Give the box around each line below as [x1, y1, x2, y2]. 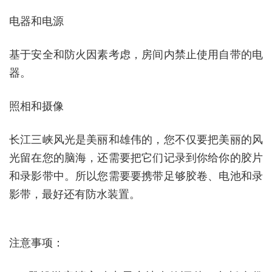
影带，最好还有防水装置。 [9, 188, 140, 200]
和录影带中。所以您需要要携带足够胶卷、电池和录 [9, 170, 263, 182]
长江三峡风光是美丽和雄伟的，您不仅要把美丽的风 [9, 134, 263, 146]
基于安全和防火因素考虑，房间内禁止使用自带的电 [9, 49, 263, 61]
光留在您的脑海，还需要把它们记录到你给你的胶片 [9, 152, 263, 164]
